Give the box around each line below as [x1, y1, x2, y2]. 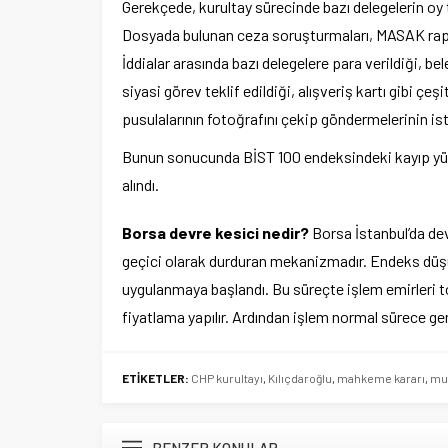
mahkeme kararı [337, 370, 425, 385]
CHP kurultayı [191, 370, 263, 385]
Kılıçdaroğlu [268, 370, 332, 385]
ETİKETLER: [122, 370, 189, 385]
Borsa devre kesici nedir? [122, 222, 309, 242]
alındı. [122, 174, 159, 194]
